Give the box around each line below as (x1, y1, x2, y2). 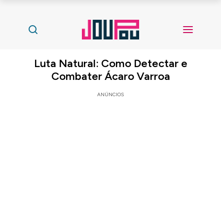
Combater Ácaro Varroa (51, 70, 170, 83)
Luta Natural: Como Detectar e (34, 57, 187, 70)
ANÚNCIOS (97, 91, 124, 98)
